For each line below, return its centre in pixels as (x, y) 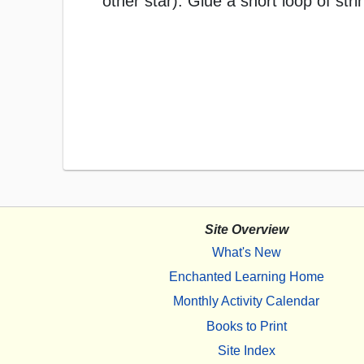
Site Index (246, 351)
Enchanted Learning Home (246, 276)
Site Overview (246, 230)
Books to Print (246, 326)
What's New (246, 252)
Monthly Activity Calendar (246, 301)
